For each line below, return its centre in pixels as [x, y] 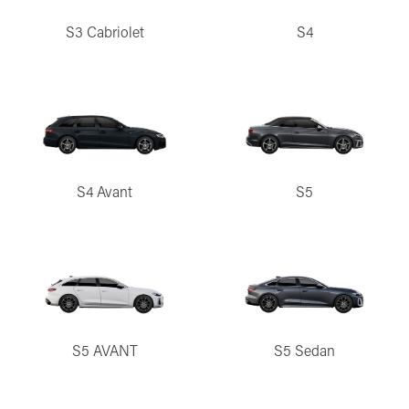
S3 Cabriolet [105, 31]
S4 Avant [105, 191]
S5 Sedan [304, 351]
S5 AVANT [105, 351]
